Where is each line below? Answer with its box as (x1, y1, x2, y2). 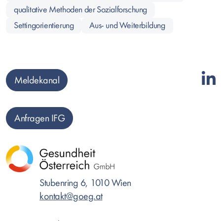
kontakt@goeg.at (39, 190, 103, 202)
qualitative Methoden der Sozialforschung (14, 4, 147, 15)
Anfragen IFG (14, 112, 65, 124)
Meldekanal (14, 74, 59, 86)
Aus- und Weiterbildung (89, 20, 165, 31)
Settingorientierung (14, 20, 74, 31)
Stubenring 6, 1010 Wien (39, 177, 131, 188)
